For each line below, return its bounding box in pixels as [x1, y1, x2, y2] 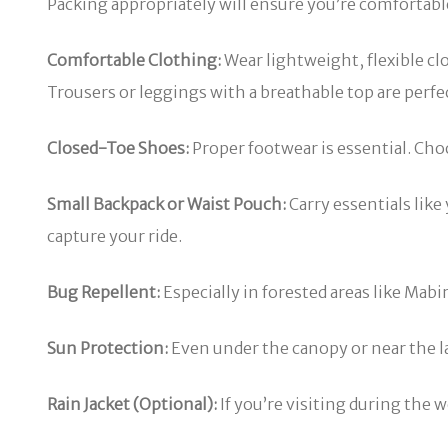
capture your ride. [47, 225, 182, 246]
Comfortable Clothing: [47, 49, 221, 70]
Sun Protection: [47, 337, 168, 358]
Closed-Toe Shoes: [47, 137, 189, 158]
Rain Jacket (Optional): [47, 393, 217, 414]
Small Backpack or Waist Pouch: [47, 193, 286, 214]
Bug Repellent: [47, 281, 160, 302]
